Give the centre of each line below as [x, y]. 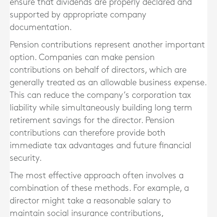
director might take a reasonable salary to [90, 201]
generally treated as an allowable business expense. [108, 83]
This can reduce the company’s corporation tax [100, 95]
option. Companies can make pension [82, 57]
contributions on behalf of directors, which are [98, 70]
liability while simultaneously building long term [101, 108]
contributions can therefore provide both [87, 133]
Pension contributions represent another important [107, 45]
